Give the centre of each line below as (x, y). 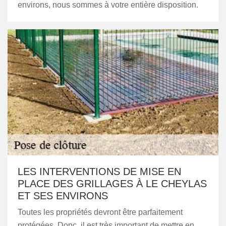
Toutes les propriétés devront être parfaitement (100, 212)
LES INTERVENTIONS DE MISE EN (99, 172)
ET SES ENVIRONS (63, 196)
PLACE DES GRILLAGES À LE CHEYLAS (112, 184)
